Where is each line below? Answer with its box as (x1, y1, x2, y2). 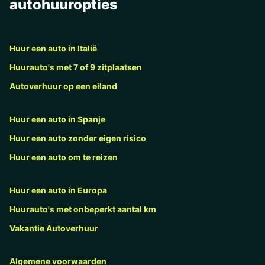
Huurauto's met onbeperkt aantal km (9, 204, 156, 215)
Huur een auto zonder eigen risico (9, 133, 146, 144)
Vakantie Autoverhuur (9, 223, 98, 234)
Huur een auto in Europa (9, 185, 107, 196)
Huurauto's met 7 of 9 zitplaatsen (9, 62, 142, 73)
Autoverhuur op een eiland (9, 81, 117, 92)
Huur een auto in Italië (9, 43, 97, 54)
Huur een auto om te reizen (9, 152, 118, 163)
